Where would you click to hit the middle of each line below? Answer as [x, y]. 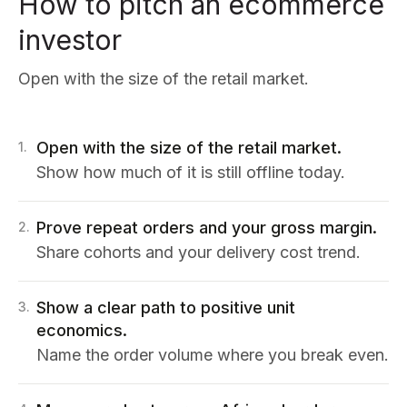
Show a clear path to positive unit [166, 308]
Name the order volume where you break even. [213, 355]
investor [70, 40]
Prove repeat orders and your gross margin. [207, 228]
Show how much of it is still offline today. [191, 172]
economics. [82, 330]
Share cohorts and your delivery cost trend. [199, 252]
